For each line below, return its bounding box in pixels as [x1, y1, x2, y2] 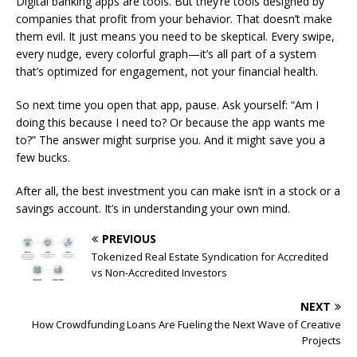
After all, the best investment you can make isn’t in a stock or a [16, 182, 340, 198]
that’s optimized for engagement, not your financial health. [16, 63, 318, 79]
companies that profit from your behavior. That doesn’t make [16, 10, 332, 26]
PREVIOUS [102, 230, 156, 246]
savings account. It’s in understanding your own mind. [16, 200, 290, 216]
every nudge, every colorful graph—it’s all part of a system [16, 45, 316, 61]
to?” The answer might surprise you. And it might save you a [16, 131, 325, 147]
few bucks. [16, 149, 70, 165]
